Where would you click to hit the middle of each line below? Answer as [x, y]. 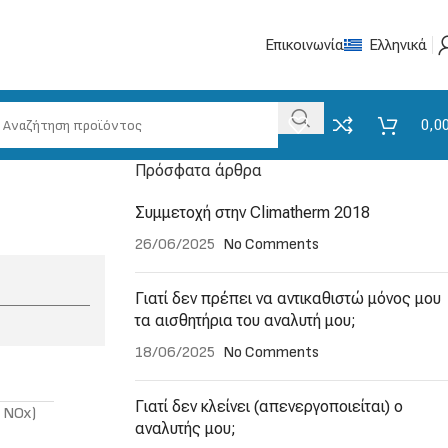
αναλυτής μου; [185, 428]
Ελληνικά [398, 45]
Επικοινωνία [304, 45]
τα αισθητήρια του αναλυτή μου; [245, 320]
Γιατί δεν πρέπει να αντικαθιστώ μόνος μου [287, 298]
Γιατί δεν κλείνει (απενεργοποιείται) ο [268, 406]
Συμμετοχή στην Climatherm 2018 [252, 212]
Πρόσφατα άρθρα [198, 170]
